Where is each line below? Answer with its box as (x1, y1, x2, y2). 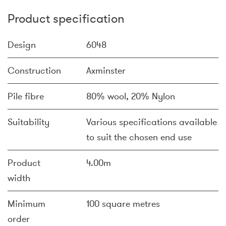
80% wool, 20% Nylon (86, 90, 175, 102)
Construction (8, 65, 61, 76)
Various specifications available (86, 116, 217, 128)
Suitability (8, 116, 49, 128)
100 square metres (86, 198, 160, 209)
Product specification (8, 11, 125, 26)
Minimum (8, 198, 45, 209)
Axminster (86, 65, 126, 76)
